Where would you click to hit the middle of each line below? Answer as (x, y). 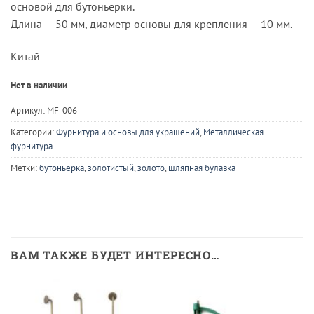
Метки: (25, 168)
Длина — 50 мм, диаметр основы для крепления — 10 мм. (151, 24)
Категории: (33, 132)
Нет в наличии (39, 85)
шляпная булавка (202, 168)
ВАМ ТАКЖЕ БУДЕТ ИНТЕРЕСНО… (115, 255)
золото (151, 168)
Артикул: (29, 111)
